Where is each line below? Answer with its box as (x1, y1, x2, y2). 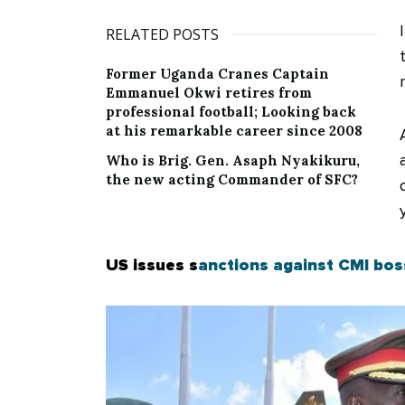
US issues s (106, 254, 198, 275)
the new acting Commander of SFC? (106, 170, 358, 188)
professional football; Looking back (106, 102, 356, 120)
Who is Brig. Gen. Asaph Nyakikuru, (106, 151, 360, 169)
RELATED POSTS (106, 24, 219, 44)
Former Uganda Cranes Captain (106, 64, 329, 82)
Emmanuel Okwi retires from (106, 83, 312, 101)
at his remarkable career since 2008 (106, 121, 363, 139)
